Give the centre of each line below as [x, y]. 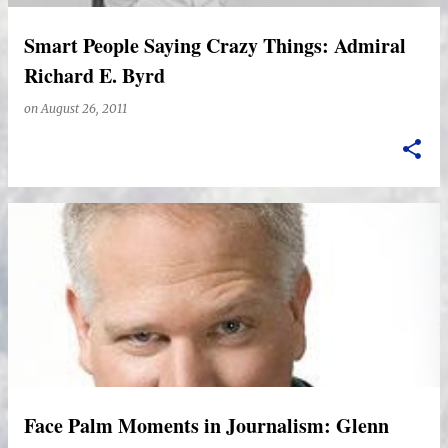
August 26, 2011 [84, 108]
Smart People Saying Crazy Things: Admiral [215, 45]
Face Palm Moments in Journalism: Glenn [206, 425]
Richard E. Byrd [94, 75]
